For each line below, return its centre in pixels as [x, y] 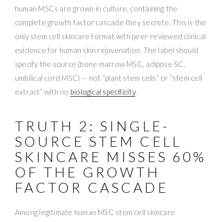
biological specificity [103, 91]
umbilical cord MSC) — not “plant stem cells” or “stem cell [109, 78]
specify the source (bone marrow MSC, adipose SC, [100, 64]
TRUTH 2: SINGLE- [92, 126]
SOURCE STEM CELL [98, 141]
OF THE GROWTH [88, 172]
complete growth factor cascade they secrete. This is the [111, 22]
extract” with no [43, 91]
